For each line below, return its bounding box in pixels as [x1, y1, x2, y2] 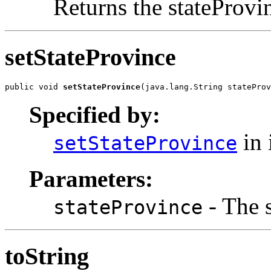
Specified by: [29, 102, 160, 128]
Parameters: [29, 166, 153, 192]
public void [5, 82, 63, 92]
